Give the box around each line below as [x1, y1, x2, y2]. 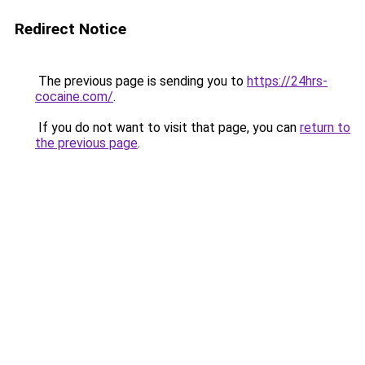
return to [300, 120, 350, 135]
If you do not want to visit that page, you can [35, 120, 300, 135]
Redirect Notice [15, 20, 126, 38]
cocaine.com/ [35, 89, 113, 104]
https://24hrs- [247, 73, 328, 89]
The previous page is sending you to [35, 73, 247, 89]
